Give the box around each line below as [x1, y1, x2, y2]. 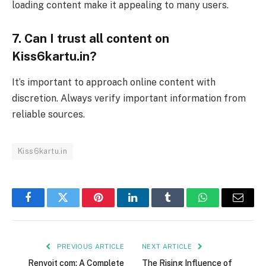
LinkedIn [132, 201, 172, 212]
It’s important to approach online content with [12, 77, 216, 88]
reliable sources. [12, 109, 85, 121]
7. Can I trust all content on [12, 31, 169, 46]
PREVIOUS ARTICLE [55, 243, 124, 251]
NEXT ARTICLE [142, 243, 194, 251]
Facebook [27, 201, 69, 212]
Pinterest [97, 201, 135, 212]
